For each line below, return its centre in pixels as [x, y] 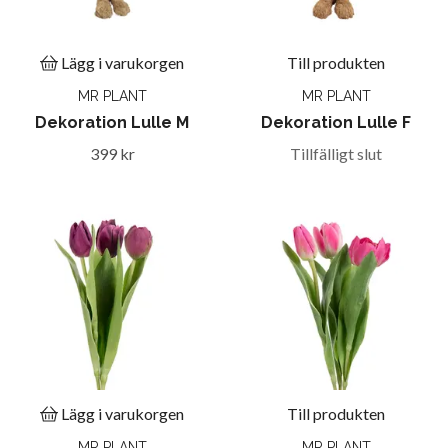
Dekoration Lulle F [336, 122]
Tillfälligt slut [336, 153]
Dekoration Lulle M [112, 122]
